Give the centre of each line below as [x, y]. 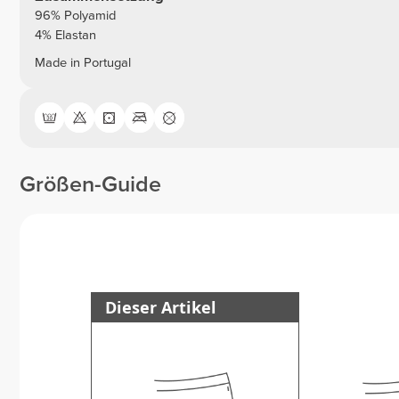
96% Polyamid [75, 16]
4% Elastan [65, 36]
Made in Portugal [82, 62]
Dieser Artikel [161, 307]
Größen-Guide [90, 185]
